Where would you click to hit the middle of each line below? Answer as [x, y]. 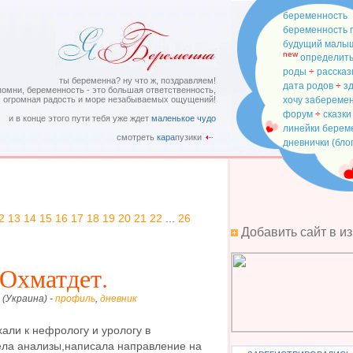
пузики [188, 137]
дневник [119, 299]
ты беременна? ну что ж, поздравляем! [137, 80]
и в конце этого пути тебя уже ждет [80, 118]
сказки [337, 114]
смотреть [137, 137]
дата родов [308, 86]
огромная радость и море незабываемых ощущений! [110, 99]
